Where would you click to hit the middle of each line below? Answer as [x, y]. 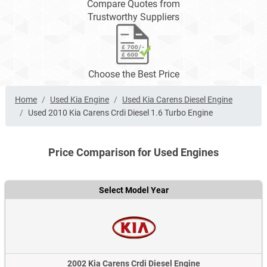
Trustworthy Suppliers [133, 17]
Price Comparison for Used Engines [133, 153]
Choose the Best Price [133, 74]
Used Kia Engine [80, 100]
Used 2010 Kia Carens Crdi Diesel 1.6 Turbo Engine [120, 113]
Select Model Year [133, 190]
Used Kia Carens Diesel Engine [177, 100]
